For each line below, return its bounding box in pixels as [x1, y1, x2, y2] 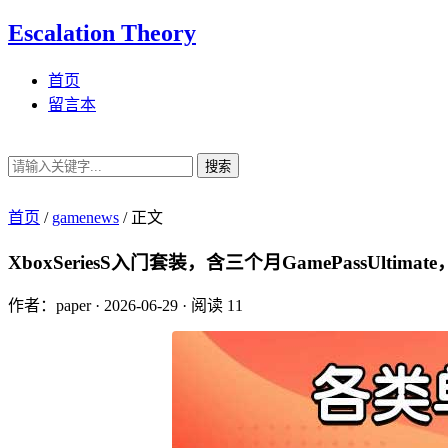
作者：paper [8, 297, 91, 315]
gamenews [52, 208, 119, 226]
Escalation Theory [8, 19, 196, 46]
